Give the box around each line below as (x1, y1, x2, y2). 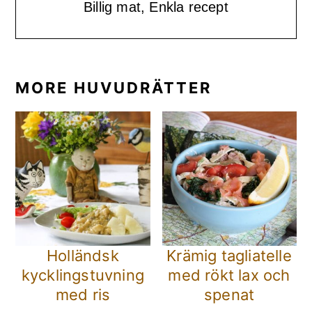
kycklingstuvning (21, 266, 145, 285)
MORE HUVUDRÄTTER (15, 79, 212, 97)
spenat (203, 286, 255, 304)
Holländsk (47, 247, 119, 265)
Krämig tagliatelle (166, 247, 292, 265)
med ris (55, 286, 111, 304)
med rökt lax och (168, 266, 290, 285)
